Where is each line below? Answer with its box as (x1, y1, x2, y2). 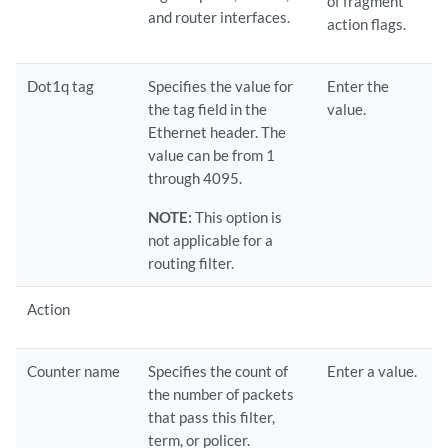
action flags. (327, 15, 407, 33)
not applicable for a (148, 231, 274, 249)
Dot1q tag (27, 77, 95, 95)
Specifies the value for (148, 77, 294, 95)
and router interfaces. (148, 8, 291, 26)
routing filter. (148, 254, 235, 272)
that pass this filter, (148, 408, 276, 426)
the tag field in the (148, 100, 268, 118)
